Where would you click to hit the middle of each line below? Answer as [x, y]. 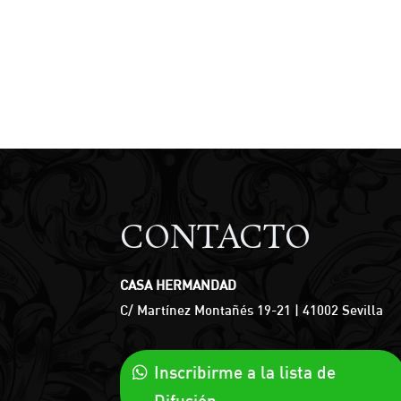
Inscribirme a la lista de [245, 373]
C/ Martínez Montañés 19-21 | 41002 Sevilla [252, 311]
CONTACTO [216, 239]
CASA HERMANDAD [179, 286]
